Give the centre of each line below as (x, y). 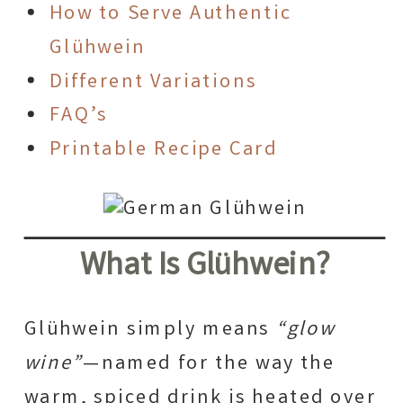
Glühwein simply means (150, 331)
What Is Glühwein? (205, 268)
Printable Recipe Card (163, 151)
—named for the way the (209, 365)
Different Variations (153, 82)
